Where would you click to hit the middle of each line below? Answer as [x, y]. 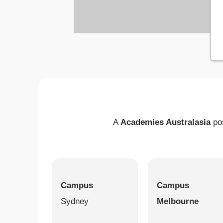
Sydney [75, 201]
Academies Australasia [166, 122]
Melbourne [177, 201]
